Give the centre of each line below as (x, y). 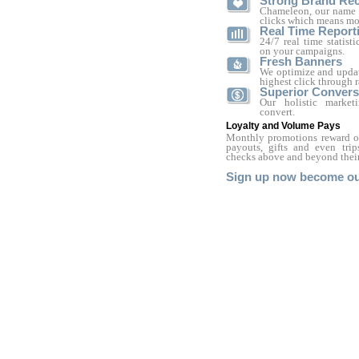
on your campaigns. (302, 51)
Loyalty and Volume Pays (283, 126)
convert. (277, 112)
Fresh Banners (301, 62)
